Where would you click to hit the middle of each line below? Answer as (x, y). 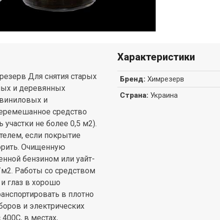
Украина (164, 95)
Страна (133, 95)
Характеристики (156, 57)
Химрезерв (166, 79)
